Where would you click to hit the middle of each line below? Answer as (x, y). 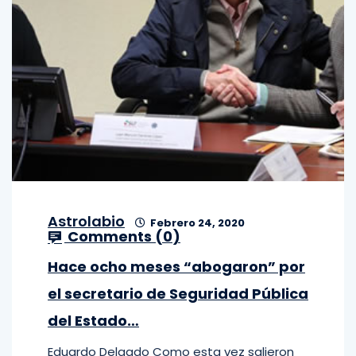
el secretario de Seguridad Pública (178, 294)
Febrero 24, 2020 (196, 223)
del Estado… (93, 321)
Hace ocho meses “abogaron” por (176, 267)
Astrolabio (86, 221)
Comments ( (114, 236)
